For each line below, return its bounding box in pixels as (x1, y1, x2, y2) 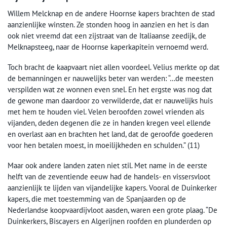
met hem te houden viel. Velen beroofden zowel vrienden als (8, 107, 204, 117)
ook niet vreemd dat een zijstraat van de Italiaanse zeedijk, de (8, 31, 206, 41)
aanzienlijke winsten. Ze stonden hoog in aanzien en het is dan (8, 20, 209, 29)
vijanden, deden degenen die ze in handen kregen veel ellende (8, 118, 211, 128)
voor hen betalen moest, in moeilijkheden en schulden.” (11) (8, 140, 200, 150)
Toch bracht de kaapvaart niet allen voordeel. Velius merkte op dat (8, 62, 219, 72)
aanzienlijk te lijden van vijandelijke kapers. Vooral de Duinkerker (8, 183, 217, 193)
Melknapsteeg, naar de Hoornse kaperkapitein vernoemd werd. (8, 42, 208, 52)
